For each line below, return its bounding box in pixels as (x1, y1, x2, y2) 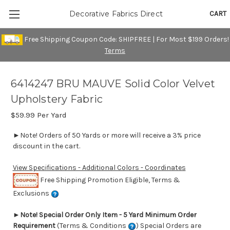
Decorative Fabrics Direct (69, 9, 163, 18)
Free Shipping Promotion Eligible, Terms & (38, 175, 180, 184)
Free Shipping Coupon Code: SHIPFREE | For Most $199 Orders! (22, 34, 229, 44)
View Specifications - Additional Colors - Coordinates (12, 163, 186, 172)
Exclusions (12, 189, 51, 198)
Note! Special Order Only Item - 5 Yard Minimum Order (20, 210, 197, 220)
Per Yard (35, 110, 67, 120)
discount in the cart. (12, 142, 80, 151)
